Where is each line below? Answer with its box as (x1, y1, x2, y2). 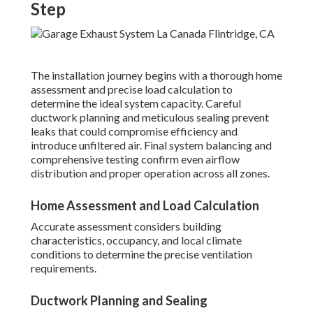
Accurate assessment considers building (31, 219, 221, 233)
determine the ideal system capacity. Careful (31, 96, 241, 110)
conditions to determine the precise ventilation (31, 247, 252, 261)
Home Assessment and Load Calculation (31, 198, 259, 214)
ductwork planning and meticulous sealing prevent (31, 110, 269, 124)
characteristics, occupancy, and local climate (31, 233, 242, 247)
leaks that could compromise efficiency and (31, 124, 238, 138)
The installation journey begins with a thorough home (31, 68, 282, 82)
